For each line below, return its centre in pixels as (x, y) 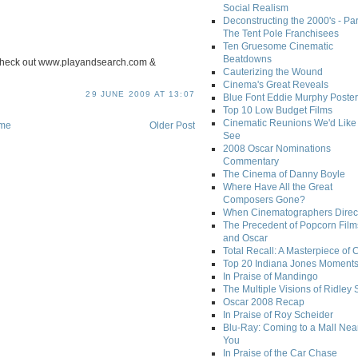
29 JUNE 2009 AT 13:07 (140, 94)
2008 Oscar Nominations (277, 149)
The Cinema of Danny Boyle (284, 175)
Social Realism (256, 8)
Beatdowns (247, 60)
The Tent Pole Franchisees (281, 34)
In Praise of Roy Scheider (278, 315)
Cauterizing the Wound (273, 72)
